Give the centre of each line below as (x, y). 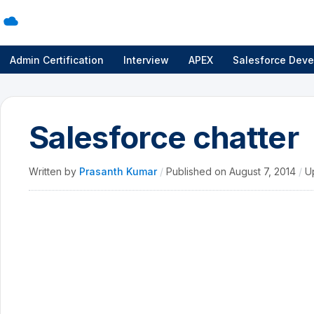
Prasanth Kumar (120, 171)
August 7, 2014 (264, 171)
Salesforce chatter (164, 137)
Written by (54, 171)
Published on (198, 171)
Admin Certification (57, 60)
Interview (146, 60)
